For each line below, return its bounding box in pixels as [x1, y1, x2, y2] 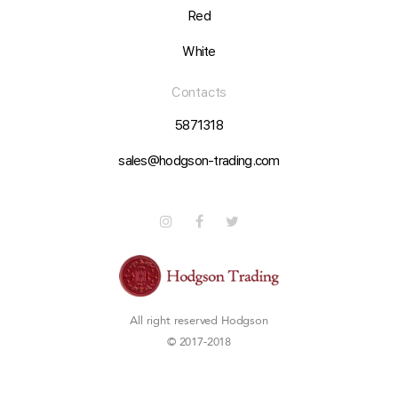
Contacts [171, 84, 227, 100]
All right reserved [130, 312, 221, 329]
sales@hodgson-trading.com [118, 152, 280, 169]
